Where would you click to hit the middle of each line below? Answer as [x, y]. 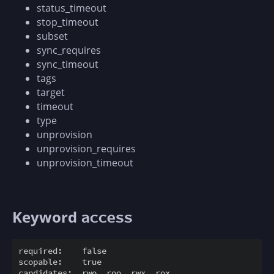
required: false [62, 250]
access [106, 217]
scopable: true [60, 261]
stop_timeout [68, 22]
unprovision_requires [86, 148]
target [51, 92]
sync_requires [69, 50]
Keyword [46, 217]
